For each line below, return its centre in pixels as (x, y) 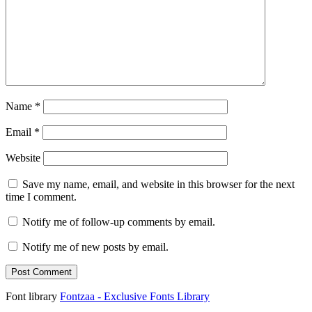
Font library (31, 297)
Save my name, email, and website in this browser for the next (158, 185)
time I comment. (41, 197)
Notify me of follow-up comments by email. (119, 222)
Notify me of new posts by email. (95, 247)
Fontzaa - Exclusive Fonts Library (135, 297)
